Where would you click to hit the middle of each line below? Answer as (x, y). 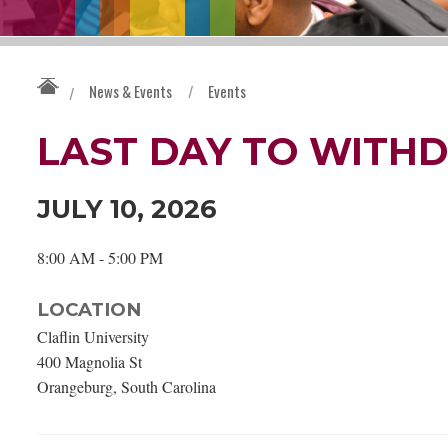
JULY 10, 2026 (127, 208)
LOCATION (89, 309)
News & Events (130, 90)
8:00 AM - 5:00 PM (100, 257)
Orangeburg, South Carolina (126, 386)
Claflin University (93, 336)
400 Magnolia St (89, 361)
